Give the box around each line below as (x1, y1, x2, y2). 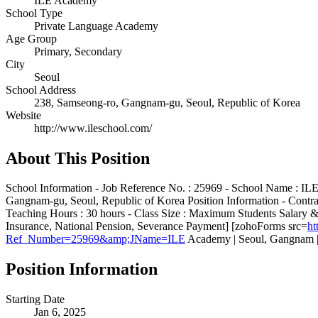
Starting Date (6, 293, 65, 306)
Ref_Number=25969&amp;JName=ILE (6, 233, 185, 246)
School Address (6, 83, 76, 96)
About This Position (6, 148, 150, 168)
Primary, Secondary (34, 45, 122, 57)
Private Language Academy (34, 19, 158, 32)
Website (6, 109, 41, 121)
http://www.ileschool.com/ (34, 121, 152, 134)
